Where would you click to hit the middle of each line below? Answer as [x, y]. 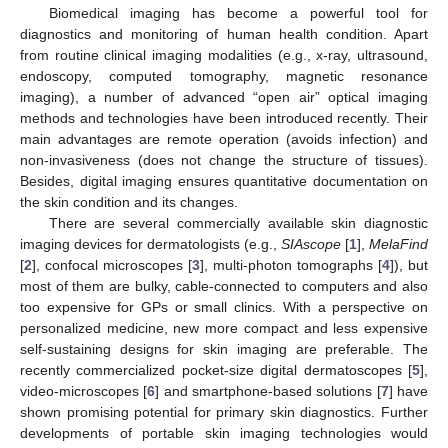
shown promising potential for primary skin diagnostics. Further [224, 411]
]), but [409, 264]
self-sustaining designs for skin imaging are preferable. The [224, 348]
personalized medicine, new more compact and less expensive [224, 327]
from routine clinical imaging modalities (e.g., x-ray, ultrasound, [224, 54]
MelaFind [398, 243]
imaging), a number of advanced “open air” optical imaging [224, 96]
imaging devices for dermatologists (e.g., [150, 243]
